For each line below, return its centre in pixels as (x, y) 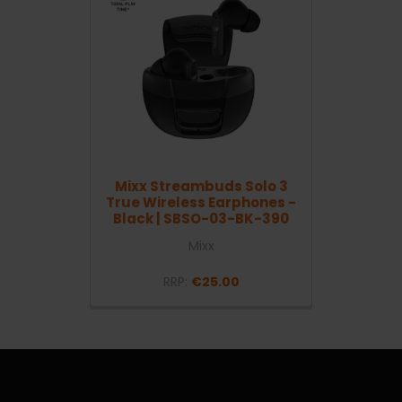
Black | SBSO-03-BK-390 (201, 219)
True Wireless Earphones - (201, 203)
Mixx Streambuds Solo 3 (201, 187)
